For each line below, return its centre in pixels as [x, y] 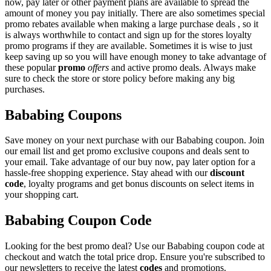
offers [98, 67]
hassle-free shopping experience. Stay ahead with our [107, 173]
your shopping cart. [42, 195]
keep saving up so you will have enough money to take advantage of [135, 56]
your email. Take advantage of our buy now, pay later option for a [130, 162]
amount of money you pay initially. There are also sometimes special [135, 13]
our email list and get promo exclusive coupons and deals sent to [127, 151]
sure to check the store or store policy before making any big [120, 78]
